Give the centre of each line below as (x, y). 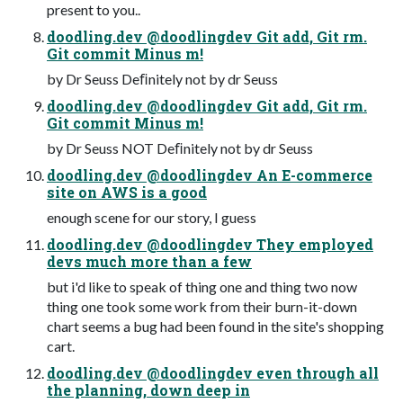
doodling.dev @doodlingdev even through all (213, 372)
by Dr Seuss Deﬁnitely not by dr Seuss (162, 78)
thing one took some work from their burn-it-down (202, 306)
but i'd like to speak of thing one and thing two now (202, 286)
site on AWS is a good (127, 192)
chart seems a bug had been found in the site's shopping (215, 326)
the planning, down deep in (148, 390)
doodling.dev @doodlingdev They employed (210, 244)
